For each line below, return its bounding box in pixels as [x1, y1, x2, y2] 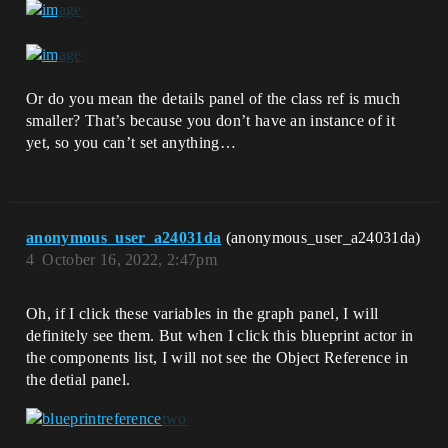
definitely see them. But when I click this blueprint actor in [26, 326, 414, 344]
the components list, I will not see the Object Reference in [26, 348, 408, 366]
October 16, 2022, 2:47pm [42, 250, 218, 268]
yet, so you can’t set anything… [26, 133, 236, 151]
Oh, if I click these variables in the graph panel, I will [26, 304, 379, 322]
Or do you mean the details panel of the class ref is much [26, 89, 401, 107]
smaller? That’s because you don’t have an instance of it [26, 111, 395, 129]
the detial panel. [26, 370, 131, 388]
